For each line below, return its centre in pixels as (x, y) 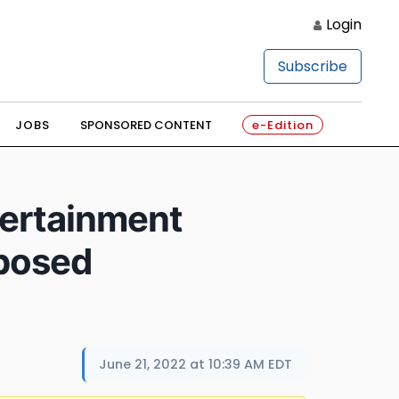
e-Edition (282, 125)
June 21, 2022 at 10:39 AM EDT (195, 364)
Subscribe (313, 66)
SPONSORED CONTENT (146, 125)
